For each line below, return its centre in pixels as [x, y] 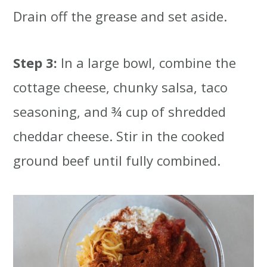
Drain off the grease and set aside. [120, 16]
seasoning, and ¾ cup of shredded [120, 111]
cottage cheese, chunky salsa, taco [121, 87]
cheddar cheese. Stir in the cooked [119, 136]
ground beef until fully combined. [117, 160]
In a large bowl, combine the [149, 62]
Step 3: [37, 62]
